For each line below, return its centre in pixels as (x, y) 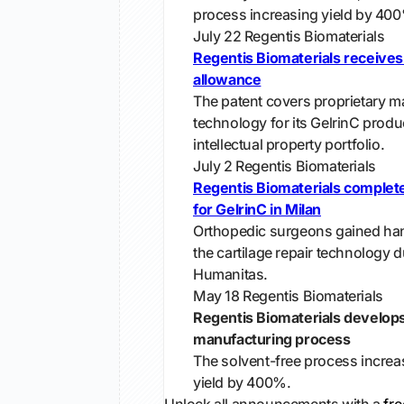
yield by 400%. (242, 382)
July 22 (217, 36)
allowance (227, 79)
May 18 (216, 296)
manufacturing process (272, 339)
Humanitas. (230, 274)
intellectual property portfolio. (289, 144)
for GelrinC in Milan (257, 209)
